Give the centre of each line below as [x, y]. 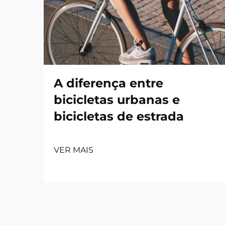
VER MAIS [74, 150]
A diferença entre [108, 83]
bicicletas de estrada [119, 116]
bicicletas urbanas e [117, 100]
